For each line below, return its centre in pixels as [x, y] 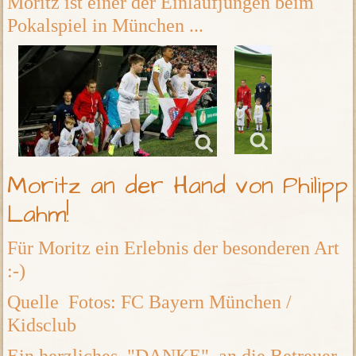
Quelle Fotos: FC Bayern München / [150, 302]
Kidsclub [42, 325]
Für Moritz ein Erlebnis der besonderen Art [174, 248]
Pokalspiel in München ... [106, 26]
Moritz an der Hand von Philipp [178, 186]
